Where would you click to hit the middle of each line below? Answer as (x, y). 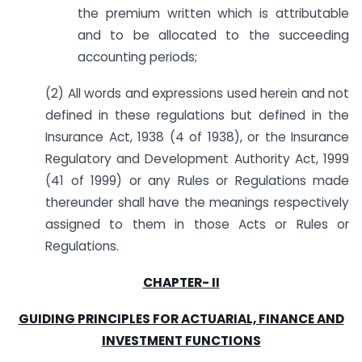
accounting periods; (137, 57)
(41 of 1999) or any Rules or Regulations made (197, 181)
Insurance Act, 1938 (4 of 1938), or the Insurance (197, 137)
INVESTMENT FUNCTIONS (181, 340)
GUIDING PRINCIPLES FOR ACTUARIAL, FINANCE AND (181, 318)
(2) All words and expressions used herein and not (197, 94)
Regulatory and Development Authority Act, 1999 (197, 159)
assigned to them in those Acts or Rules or (197, 225)
